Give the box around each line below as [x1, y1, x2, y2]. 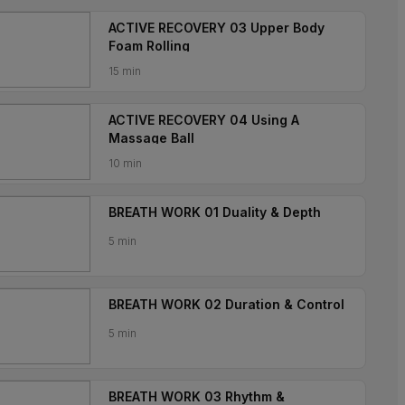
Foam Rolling [108, 38, 190, 53]
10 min [108, 156, 142, 170]
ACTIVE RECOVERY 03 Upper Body [108, 20, 325, 35]
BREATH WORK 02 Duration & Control [108, 297, 344, 312]
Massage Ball [108, 130, 194, 146]
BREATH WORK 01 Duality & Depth [108, 204, 321, 220]
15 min [108, 64, 141, 78]
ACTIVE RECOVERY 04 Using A [108, 112, 299, 127]
